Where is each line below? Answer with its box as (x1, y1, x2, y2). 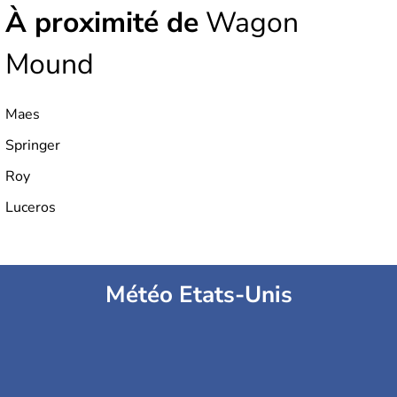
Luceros (5, 198, 56, 218)
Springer (5, 136, 60, 156)
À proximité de (5, 4, 198, 43)
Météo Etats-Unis (105, 279, 292, 311)
